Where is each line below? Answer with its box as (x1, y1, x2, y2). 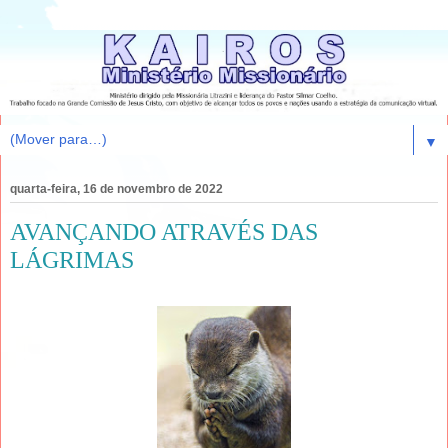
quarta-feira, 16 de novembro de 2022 (10, 182, 223, 197)
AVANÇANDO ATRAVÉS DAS (10, 218, 318, 246)
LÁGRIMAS (10, 246, 134, 274)
